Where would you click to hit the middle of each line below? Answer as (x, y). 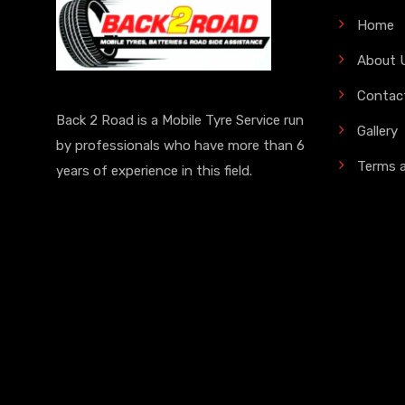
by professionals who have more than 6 (180, 145)
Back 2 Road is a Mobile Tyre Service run (180, 120)
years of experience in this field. (154, 170)
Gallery (377, 132)
